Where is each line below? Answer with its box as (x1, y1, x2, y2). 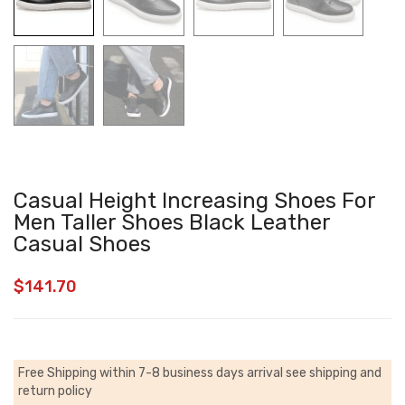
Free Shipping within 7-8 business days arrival (18, 365, 286, 381)
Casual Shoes (14, 231, 151, 258)
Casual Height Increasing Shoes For (14, 188, 375, 214)
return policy (18, 383, 92, 400)
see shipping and (286, 365, 381, 381)
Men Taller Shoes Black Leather (14, 210, 330, 236)
